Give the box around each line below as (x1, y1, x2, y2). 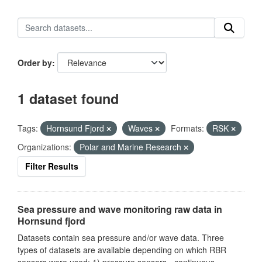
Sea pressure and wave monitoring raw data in (18, 202, 222, 216)
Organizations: (18, 141, 71, 153)
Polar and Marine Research (80, 141, 184, 153)
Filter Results (25, 160, 78, 172)
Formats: (171, 122, 204, 134)
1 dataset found (18, 89, 119, 108)
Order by (18, 57, 52, 68)
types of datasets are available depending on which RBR (18, 244, 226, 256)
